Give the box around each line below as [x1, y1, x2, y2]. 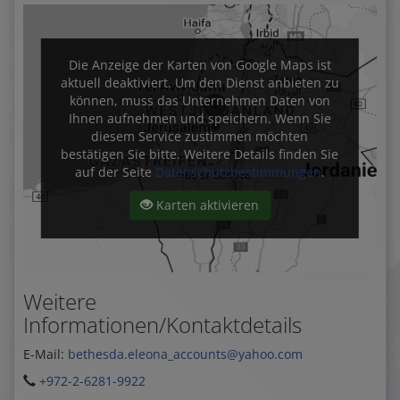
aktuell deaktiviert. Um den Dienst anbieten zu [60, 73, 339, 91]
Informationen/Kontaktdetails [23, 309, 302, 339]
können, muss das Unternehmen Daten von [69, 91, 330, 109]
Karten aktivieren [153, 196, 260, 213]
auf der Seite [74, 162, 155, 180]
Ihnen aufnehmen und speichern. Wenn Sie [68, 109, 331, 127]
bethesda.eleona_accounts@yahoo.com [68, 345, 303, 362]
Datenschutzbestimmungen [154, 162, 321, 180]
